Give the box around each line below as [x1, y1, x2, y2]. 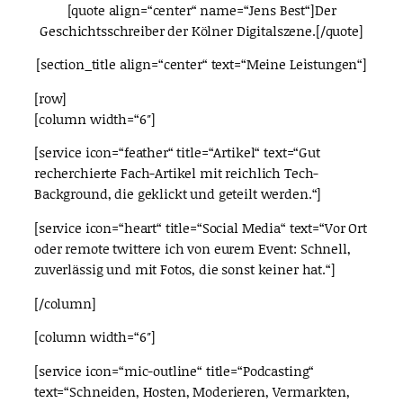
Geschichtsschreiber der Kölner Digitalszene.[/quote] [40, 20, 363, 40]
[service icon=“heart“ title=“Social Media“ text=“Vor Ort [34, 218, 367, 238]
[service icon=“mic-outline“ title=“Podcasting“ [34, 361, 315, 381]
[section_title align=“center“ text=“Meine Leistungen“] [35, 54, 368, 75]
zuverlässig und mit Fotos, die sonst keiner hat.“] [34, 259, 336, 280]
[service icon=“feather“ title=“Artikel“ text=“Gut [34, 142, 320, 163]
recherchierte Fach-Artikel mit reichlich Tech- [34, 163, 319, 184]
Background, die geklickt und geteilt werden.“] [34, 184, 322, 204]
